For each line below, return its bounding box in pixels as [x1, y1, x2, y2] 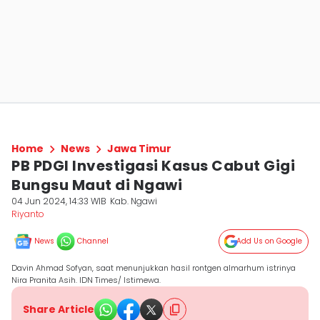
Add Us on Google [236, 236, 302, 246]
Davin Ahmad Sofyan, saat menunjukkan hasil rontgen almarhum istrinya [11, 262, 296, 274]
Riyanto [11, 208, 44, 220]
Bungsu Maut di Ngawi [11, 175, 182, 195]
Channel [77, 236, 109, 246]
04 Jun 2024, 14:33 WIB [11, 195, 106, 207]
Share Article [23, 302, 94, 316]
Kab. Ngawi [110, 195, 158, 207]
